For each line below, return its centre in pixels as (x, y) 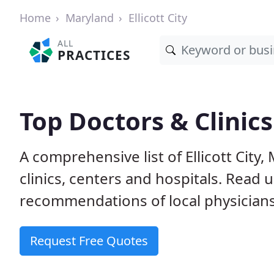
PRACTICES (94, 55)
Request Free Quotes (89, 241)
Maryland (90, 18)
